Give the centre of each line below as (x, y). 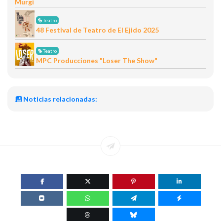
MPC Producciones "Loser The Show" (97, 61)
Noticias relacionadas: (59, 99)
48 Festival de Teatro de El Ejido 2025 (97, 30)
